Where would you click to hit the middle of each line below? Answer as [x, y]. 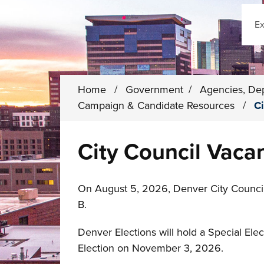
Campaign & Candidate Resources [158, 105]
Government [155, 90]
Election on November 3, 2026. [154, 248]
